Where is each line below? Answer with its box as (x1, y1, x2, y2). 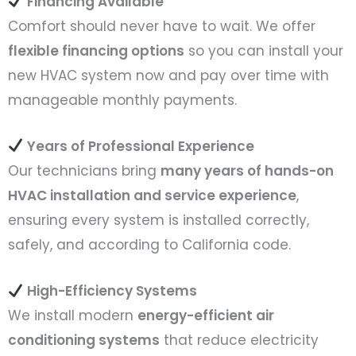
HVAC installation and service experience (8, 185, 296, 205)
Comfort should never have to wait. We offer (8, 16, 315, 36)
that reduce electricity (160, 330, 319, 350)
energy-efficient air (137, 305, 274, 325)
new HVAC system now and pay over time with (8, 65, 329, 85)
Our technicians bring (8, 161, 161, 180)
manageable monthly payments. (8, 90, 237, 110)
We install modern (8, 305, 137, 325)
